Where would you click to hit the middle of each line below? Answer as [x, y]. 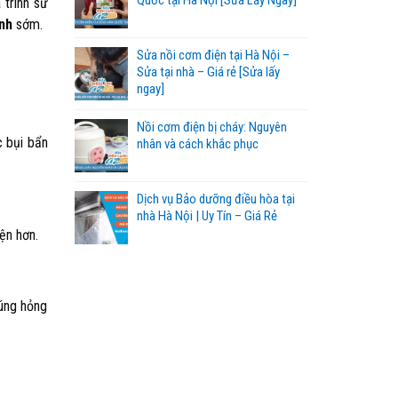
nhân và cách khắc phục [197, 144]
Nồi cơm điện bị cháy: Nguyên [211, 127]
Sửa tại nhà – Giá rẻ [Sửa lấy [208, 72]
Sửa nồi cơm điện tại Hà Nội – [213, 55]
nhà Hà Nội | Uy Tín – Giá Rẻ [207, 216]
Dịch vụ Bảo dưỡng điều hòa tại [215, 199]
